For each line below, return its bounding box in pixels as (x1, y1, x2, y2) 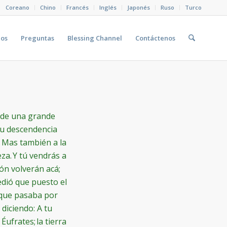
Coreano (6, 4, 29, 11)
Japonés (127, 4, 150, 11)
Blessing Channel (67, 33, 122, 43)
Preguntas (20, 33, 54, 43)
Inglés (99, 4, 117, 11)
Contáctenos (135, 33, 175, 43)
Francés (66, 4, 89, 11)
